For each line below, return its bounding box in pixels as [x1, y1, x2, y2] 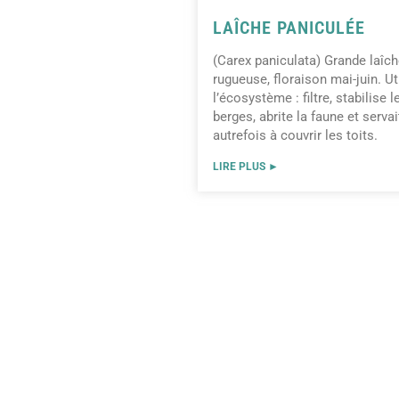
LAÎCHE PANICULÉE [213, 17, 365, 39]
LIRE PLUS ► [213, 160, 279, 174]
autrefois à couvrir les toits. [213, 127, 378, 144]
